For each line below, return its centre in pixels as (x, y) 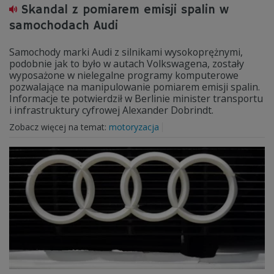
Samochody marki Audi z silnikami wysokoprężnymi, (126, 52)
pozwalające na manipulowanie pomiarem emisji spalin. (135, 87)
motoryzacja (134, 127)
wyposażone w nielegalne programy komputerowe (124, 75)
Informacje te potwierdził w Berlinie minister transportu (136, 98)
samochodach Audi (64, 26)
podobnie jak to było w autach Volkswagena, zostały (127, 64)
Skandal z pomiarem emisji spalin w (125, 10)
